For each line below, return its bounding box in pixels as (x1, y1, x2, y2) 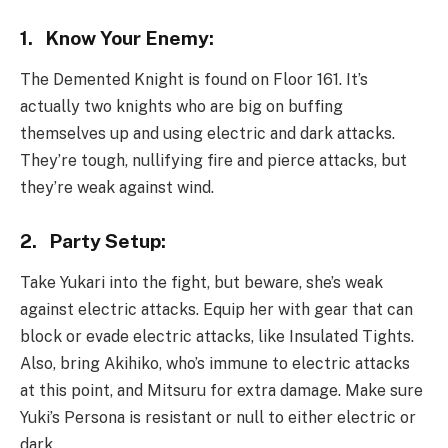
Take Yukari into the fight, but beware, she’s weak (20, 273, 383, 293)
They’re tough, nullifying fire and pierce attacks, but (20, 150, 407, 170)
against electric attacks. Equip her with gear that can (20, 300, 413, 320)
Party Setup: (49, 229, 170, 252)
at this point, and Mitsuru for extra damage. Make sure (20, 381, 423, 401)
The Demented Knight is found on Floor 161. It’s (20, 69, 368, 89)
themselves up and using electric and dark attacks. (20, 123, 395, 143)
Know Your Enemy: (45, 26, 218, 49)
